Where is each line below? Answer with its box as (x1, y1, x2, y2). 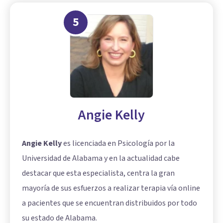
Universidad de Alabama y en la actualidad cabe (22, 152, 180, 164)
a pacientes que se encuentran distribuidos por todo (22, 197, 197, 209)
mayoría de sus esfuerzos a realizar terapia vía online (22, 182, 200, 194)
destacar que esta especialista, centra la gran (22, 167, 175, 179)
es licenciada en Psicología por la (62, 137, 175, 149)
